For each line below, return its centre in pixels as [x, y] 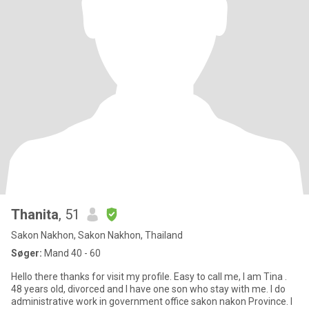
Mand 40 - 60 [71, 253]
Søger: [27, 253]
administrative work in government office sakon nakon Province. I [101, 301]
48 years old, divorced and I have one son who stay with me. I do [100, 289]
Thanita [35, 215]
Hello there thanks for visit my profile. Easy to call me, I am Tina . [149, 277]
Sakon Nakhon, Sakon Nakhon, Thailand [97, 235]
